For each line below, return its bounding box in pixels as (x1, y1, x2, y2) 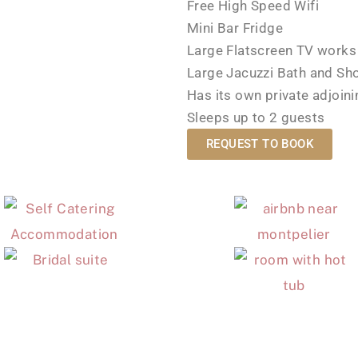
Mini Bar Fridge (187, 20, 283, 36)
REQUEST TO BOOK (206, 137, 313, 151)
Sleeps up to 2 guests (187, 109, 325, 125)
